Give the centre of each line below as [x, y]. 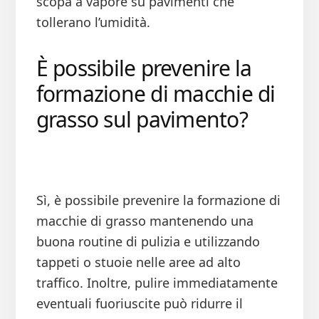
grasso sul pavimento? [142, 120]
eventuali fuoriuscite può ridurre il [139, 304]
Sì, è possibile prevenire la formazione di [158, 200]
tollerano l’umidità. [93, 22]
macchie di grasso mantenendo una [145, 221]
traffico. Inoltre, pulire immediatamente [157, 283]
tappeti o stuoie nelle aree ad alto [138, 262]
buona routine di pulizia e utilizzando [148, 242]
